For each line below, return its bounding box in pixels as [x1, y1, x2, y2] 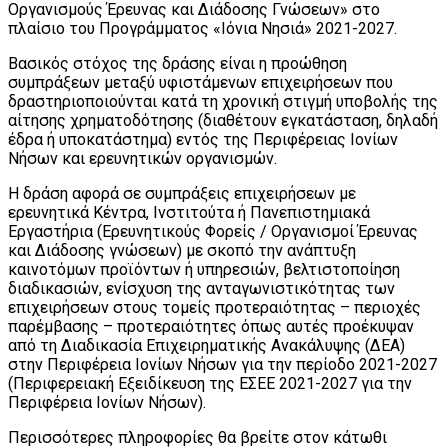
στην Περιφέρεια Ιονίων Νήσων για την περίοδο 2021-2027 [8, 355, 437, 375]
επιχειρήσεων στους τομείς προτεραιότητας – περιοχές [8, 298, 421, 318]
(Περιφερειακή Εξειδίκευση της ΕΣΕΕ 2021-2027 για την [8, 374, 412, 394]
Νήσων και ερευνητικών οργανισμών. [8, 149, 277, 169]
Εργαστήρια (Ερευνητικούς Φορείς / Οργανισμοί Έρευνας [8, 222, 418, 242]
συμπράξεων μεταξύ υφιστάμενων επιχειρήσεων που [8, 73, 393, 93]
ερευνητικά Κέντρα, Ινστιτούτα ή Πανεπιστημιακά [8, 203, 370, 223]
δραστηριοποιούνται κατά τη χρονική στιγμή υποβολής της [8, 92, 438, 112]
